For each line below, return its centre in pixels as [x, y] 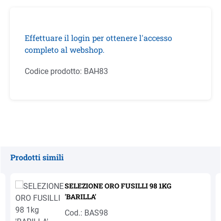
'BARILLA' [80, 197]
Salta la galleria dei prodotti [58, 168]
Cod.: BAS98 [86, 213]
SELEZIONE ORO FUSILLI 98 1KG [118, 186]
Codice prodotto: [54, 71]
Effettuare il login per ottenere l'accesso [98, 38]
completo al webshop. [65, 50]
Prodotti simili [37, 157]
